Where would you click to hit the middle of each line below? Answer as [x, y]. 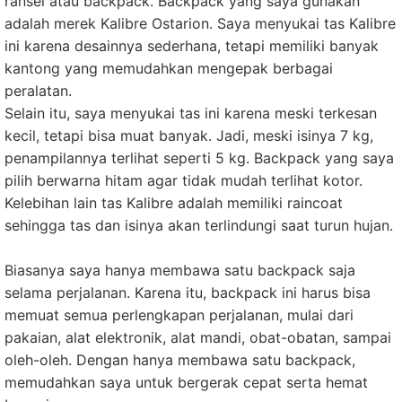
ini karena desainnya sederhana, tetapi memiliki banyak [192, 46]
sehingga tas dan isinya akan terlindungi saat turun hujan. [199, 225]
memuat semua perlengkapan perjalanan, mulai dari [179, 315]
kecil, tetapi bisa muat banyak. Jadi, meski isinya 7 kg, [189, 135]
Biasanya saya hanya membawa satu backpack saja [180, 270]
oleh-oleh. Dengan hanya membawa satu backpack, [180, 360]
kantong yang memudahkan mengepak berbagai [169, 68]
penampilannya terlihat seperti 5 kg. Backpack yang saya [199, 158]
